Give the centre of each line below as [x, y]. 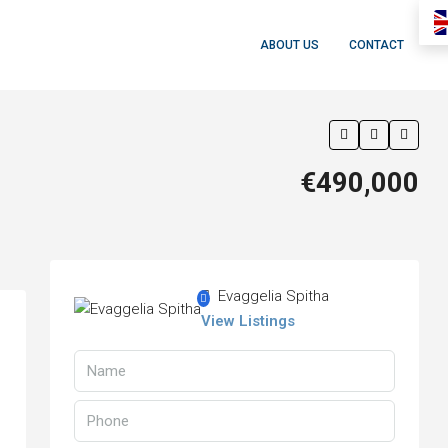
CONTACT [376, 45]
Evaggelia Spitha [271, 296]
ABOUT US [289, 45]
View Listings [248, 321]
